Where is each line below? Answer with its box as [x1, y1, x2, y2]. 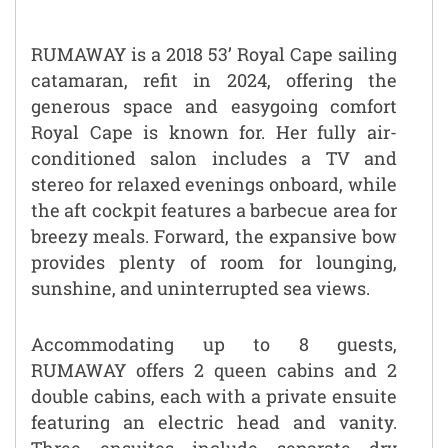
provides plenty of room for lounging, [31, 249, 397, 274]
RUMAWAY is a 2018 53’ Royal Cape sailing [31, 41, 397, 66]
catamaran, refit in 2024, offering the [31, 67, 397, 92]
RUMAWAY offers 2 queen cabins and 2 [31, 357, 397, 382]
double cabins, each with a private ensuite [31, 383, 397, 408]
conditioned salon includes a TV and [31, 145, 397, 170]
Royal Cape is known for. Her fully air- [31, 119, 397, 144]
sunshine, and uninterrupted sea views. [31, 275, 370, 300]
